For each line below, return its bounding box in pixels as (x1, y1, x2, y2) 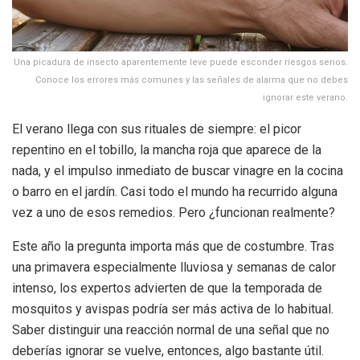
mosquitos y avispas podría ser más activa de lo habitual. (12, 301, 333, 317)
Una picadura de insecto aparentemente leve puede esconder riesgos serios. (14, 56, 348, 67)
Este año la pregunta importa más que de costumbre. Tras (12, 238, 334, 254)
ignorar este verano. (263, 92, 348, 103)
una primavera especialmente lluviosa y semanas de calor (12, 259, 336, 275)
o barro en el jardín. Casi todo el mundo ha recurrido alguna (12, 183, 337, 199)
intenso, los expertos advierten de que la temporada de (12, 280, 322, 296)
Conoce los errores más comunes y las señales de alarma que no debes (35, 74, 348, 85)
